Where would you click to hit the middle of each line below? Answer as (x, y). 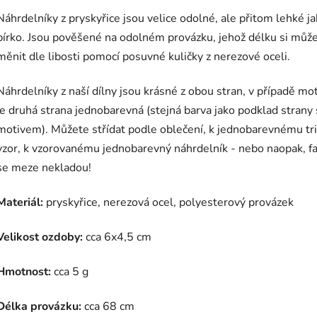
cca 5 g (70, 271)
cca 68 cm (108, 306)
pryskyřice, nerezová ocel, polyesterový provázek (168, 202)
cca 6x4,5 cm (117, 237)
